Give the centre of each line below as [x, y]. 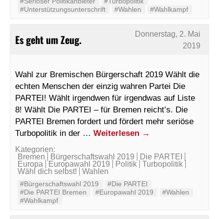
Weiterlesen [118, 133]
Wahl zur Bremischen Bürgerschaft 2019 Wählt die [107, 74]
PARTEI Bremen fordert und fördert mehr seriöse [104, 121]
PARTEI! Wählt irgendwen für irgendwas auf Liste [105, 98]
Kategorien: [35, 149]
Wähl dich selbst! [47, 171]
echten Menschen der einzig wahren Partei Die [100, 86]
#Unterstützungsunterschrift [63, 10]
